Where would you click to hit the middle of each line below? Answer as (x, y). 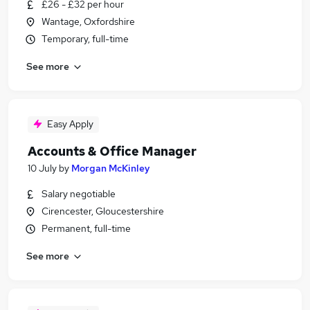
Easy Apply (70, 124)
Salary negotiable (79, 194)
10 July (42, 168)
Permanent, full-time (86, 228)
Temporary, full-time (85, 39)
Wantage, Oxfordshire (88, 21)
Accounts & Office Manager (112, 151)
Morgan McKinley (111, 168)
